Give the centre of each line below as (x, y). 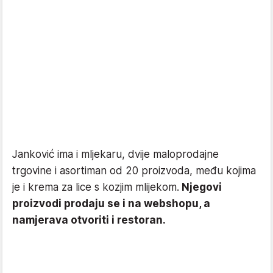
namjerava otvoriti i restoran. (89, 220)
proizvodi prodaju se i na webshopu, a (111, 203)
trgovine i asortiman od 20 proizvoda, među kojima (134, 170)
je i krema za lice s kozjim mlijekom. (96, 187)
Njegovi (200, 187)
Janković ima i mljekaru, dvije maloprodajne (115, 154)
